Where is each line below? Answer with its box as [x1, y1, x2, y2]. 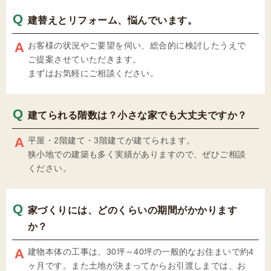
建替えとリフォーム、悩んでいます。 [28, 15, 198, 25]
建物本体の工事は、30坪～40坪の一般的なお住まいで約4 [28, 247, 254, 256]
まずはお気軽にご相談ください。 [28, 68, 159, 78]
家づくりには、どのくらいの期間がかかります [28, 205, 238, 215]
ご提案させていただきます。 [28, 54, 142, 64]
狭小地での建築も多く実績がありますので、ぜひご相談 [28, 149, 246, 159]
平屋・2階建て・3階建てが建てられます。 [28, 135, 195, 145]
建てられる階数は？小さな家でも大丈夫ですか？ [28, 110, 247, 120]
